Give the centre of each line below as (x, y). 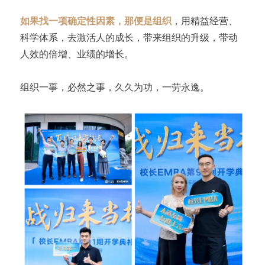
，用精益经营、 (204, 21)
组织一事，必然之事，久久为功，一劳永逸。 (114, 87)
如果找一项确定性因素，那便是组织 (96, 21)
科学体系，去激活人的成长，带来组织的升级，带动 (129, 38)
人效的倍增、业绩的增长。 (77, 54)
